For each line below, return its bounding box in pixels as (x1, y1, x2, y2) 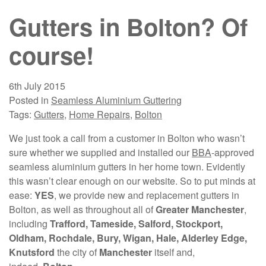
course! (9, 38, 94, 72)
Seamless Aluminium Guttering (51, 93, 182, 107)
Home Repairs (69, 107, 130, 122)
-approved (211, 145, 254, 160)
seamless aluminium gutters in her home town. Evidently (9, 160, 245, 174)
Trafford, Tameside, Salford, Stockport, (50, 217, 223, 231)
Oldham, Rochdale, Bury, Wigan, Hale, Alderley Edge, (9, 231, 247, 245)
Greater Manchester (156, 202, 244, 217)
